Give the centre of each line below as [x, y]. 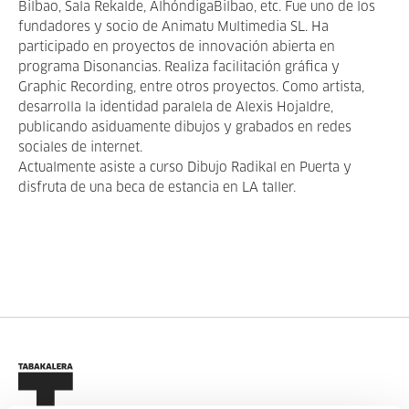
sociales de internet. [80, 148]
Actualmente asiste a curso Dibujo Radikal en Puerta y [185, 168]
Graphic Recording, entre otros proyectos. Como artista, [191, 88]
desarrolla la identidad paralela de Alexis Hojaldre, [176, 108]
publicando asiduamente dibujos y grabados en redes [185, 128]
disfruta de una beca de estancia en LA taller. [157, 188]
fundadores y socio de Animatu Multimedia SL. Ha [173, 27]
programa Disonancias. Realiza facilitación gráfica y [179, 68]
